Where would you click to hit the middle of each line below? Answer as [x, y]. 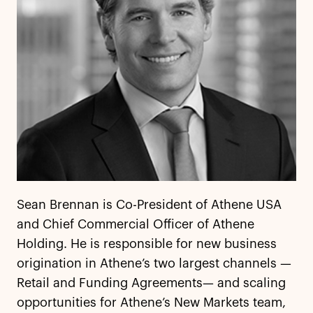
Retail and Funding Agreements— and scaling [151, 283]
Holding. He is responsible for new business [147, 244]
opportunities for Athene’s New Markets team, [151, 303]
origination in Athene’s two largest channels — [154, 263]
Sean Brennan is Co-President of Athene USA [149, 205]
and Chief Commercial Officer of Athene [136, 224]
